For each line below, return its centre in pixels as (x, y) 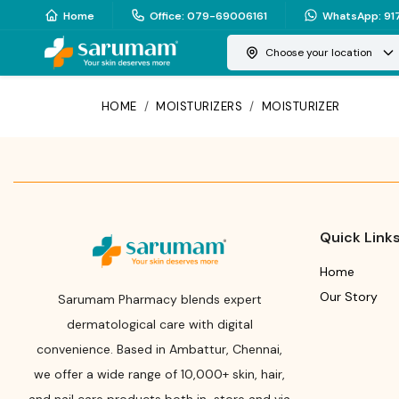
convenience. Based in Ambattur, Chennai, (160, 349)
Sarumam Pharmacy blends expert (159, 299)
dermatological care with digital (159, 324)
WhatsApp (350, 16)
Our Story (348, 297)
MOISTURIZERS (199, 106)
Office (166, 16)
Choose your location (319, 53)
